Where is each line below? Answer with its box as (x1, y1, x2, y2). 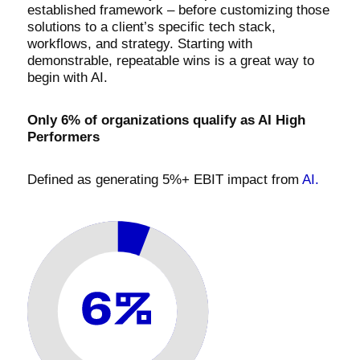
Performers (27, 129, 100, 145)
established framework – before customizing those (27, 2, 329, 18)
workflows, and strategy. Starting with (27, 36, 252, 51)
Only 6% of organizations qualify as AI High (27, 112, 305, 128)
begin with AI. (27, 70, 108, 85)
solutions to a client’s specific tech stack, (27, 19, 276, 35)
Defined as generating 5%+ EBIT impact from (27, 172, 299, 187)
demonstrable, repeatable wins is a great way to (27, 53, 314, 68)
